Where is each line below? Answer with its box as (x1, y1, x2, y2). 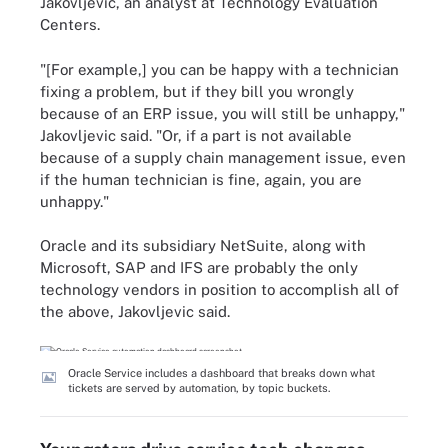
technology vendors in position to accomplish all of (40, 281, 399, 298)
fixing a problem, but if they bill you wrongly (40, 82, 354, 100)
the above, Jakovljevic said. (40, 303, 230, 320)
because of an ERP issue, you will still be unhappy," (40, 104, 405, 122)
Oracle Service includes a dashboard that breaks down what (68, 366, 375, 379)
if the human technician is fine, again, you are (40, 170, 362, 188)
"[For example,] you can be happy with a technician (40, 60, 399, 78)
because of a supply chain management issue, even (40, 148, 406, 166)
